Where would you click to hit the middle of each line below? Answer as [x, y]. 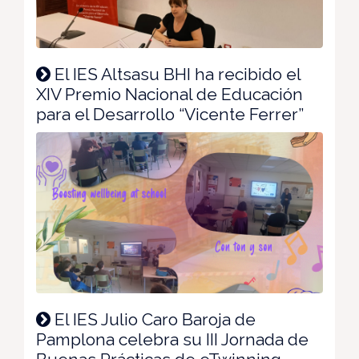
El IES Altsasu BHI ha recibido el [175, 74]
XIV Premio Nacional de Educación [169, 94]
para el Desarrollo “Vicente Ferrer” [170, 114]
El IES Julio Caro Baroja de [153, 320]
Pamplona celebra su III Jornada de [172, 340]
